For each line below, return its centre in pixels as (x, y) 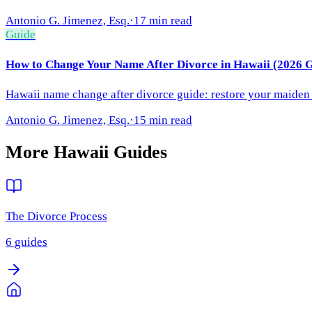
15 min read (163, 120)
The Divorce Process (56, 216)
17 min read (163, 21)
